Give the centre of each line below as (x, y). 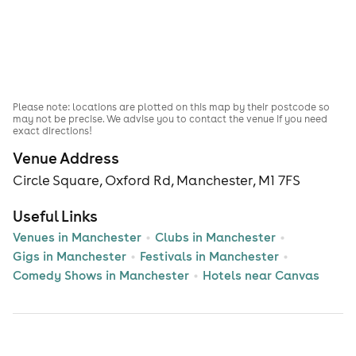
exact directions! (52, 130)
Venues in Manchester (77, 238)
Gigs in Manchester (70, 257)
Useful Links (55, 217)
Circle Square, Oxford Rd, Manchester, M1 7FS (157, 181)
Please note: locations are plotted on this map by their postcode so (171, 106)
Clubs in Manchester (215, 238)
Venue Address (66, 159)
